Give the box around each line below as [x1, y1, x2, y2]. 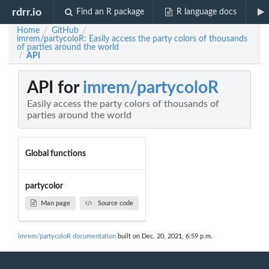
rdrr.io [12, 7, 42, 17]
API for [27, 79, 83, 97]
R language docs [176, 8, 237, 16]
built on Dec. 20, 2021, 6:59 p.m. [116, 233, 213, 240]
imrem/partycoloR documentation [18, 233, 116, 240]
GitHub [52, 26, 79, 35]
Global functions [25, 149, 86, 158]
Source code [97, 199, 133, 207]
